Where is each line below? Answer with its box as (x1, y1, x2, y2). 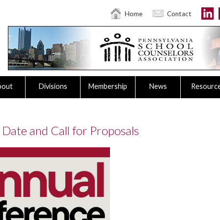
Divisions (38, 82, 67, 90)
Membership (88, 82, 127, 90)
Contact (167, 10, 192, 18)
